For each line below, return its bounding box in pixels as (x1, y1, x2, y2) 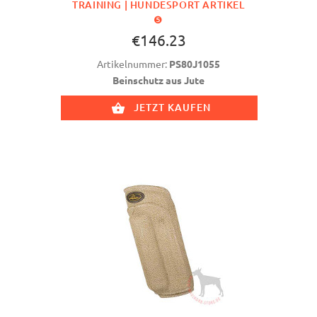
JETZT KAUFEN (131, 100, 214, 115)
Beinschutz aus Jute (113, 74, 204, 87)
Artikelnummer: (97, 57, 169, 71)
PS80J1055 (169, 57, 220, 71)
